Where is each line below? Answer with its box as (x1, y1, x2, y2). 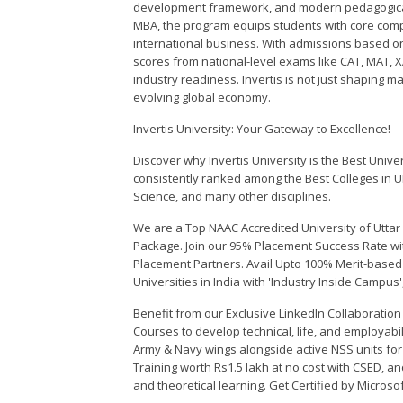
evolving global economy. (133, 89, 272, 106)
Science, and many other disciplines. (133, 188, 332, 205)
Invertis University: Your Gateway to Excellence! (133, 121, 391, 138)
